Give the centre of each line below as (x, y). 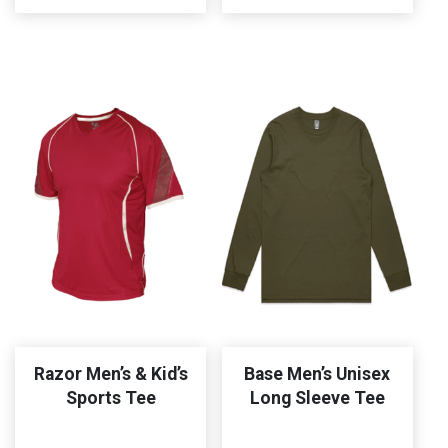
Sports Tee (110, 397)
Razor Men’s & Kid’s (110, 373)
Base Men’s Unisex (317, 373)
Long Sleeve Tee (317, 397)
